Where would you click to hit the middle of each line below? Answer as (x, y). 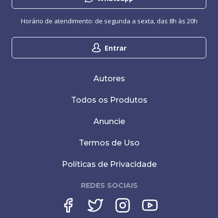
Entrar (115, 48)
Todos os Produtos (109, 100)
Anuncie (109, 121)
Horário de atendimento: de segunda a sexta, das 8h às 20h (109, 21)
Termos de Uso (109, 143)
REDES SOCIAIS (109, 185)
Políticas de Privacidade (109, 164)
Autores (109, 79)
